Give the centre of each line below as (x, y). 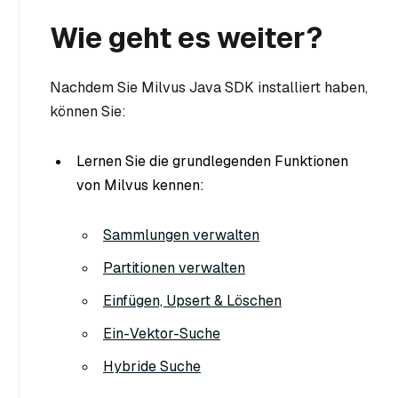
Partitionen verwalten (174, 267)
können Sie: (88, 111)
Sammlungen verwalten (181, 235)
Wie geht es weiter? (186, 37)
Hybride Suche (152, 366)
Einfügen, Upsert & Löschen (192, 300)
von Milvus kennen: (140, 185)
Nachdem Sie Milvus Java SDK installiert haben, (209, 87)
